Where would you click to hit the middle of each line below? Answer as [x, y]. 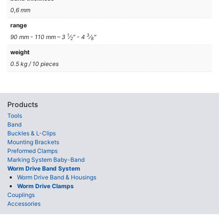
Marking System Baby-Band [46, 160]
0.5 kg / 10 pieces [34, 64]
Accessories [24, 204]
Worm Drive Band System [44, 168]
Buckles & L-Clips [32, 133]
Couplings [21, 195]
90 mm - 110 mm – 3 [39, 37]
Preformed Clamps [33, 151]
